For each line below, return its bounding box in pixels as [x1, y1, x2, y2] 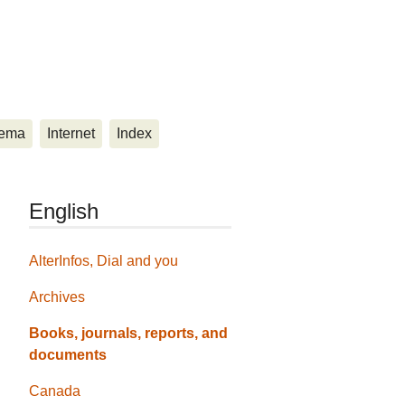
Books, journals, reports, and [29, 325, 229, 342]
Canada [29, 383, 81, 400]
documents [29, 347, 108, 363]
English [29, 199, 99, 223]
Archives [29, 289, 86, 306]
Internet [47, 126, 95, 141]
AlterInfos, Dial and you [29, 253, 179, 269]
